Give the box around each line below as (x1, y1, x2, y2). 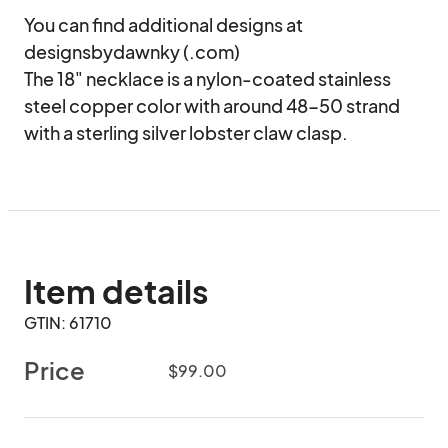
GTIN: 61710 (24, 312, 112, 333)
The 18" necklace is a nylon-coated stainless (24, 67, 391, 90)
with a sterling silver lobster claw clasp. (24, 121, 348, 144)
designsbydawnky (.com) (24, 40, 240, 63)
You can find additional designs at (24, 13, 303, 36)
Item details (24, 271, 208, 311)
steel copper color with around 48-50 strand (24, 94, 400, 117)
